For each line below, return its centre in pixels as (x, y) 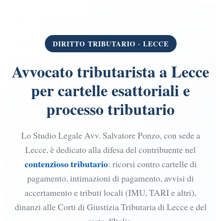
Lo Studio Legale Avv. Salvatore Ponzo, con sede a (110, 135)
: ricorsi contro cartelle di (152, 164)
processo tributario (110, 109)
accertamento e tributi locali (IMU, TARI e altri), (110, 192)
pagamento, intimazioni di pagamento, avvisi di (110, 178)
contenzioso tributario (66, 164)
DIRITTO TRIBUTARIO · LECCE (110, 43)
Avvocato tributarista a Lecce (110, 71)
